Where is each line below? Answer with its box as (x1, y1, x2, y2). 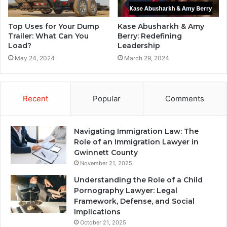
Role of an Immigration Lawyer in (74, 137, 199, 146)
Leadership (118, 41, 160, 50)
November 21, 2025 (80, 159, 132, 167)
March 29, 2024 (124, 54, 169, 62)
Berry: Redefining (118, 31, 182, 41)
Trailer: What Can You (8, 31, 89, 41)
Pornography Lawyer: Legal (74, 185, 177, 195)
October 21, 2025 (80, 218, 126, 226)
